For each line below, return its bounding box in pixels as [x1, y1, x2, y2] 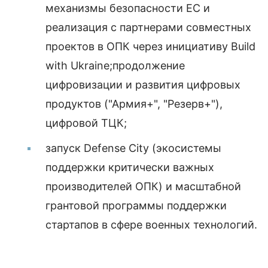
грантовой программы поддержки [45, 199, 227, 212]
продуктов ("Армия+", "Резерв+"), [45, 98, 223, 110]
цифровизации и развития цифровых [45, 78, 240, 91]
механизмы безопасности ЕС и [45, 2, 210, 14]
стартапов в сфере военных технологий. [45, 218, 257, 231]
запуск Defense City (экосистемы [45, 142, 221, 154]
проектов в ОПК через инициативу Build [45, 40, 255, 53]
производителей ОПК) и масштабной [45, 180, 241, 193]
